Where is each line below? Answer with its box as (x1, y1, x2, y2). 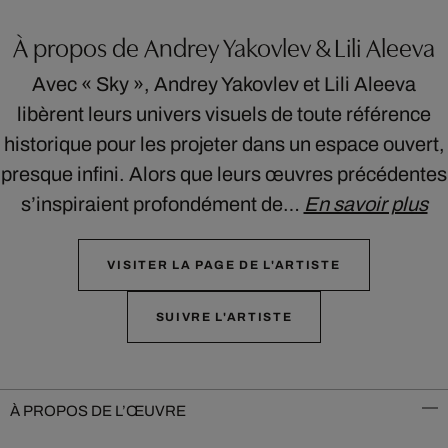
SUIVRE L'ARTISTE (155, 310, 293, 324)
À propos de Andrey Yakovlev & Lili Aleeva (13, 28, 435, 64)
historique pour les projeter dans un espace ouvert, (3, 133, 445, 155)
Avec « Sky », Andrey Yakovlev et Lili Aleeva (32, 73, 416, 95)
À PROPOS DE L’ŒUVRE (10, 403, 186, 419)
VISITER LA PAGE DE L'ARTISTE (107, 258, 341, 272)
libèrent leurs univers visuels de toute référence (17, 103, 431, 125)
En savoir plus (303, 193, 428, 215)
